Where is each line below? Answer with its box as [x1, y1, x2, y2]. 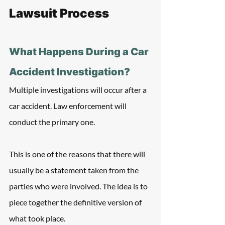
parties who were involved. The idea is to [9, 181, 149, 191]
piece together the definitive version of [9, 197, 143, 207]
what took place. [9, 213, 65, 223]
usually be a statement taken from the [9, 165, 140, 175]
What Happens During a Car [9, 46, 151, 58]
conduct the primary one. [9, 117, 96, 127]
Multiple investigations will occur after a [9, 85, 148, 94]
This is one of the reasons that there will [9, 149, 147, 159]
